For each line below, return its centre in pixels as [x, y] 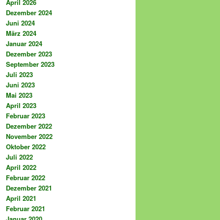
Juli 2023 [19, 75]
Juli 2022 [19, 157]
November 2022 [29, 137]
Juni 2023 [20, 85]
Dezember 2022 [29, 126]
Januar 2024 [24, 44]
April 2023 [21, 106]
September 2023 [30, 64]
